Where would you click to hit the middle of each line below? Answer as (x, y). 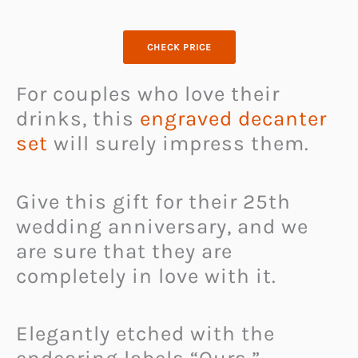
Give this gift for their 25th (153, 201)
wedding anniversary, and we (162, 226)
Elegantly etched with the (145, 334)
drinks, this (78, 118)
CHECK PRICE (179, 47)
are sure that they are (124, 251)
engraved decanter (233, 118)
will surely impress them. (179, 143)
